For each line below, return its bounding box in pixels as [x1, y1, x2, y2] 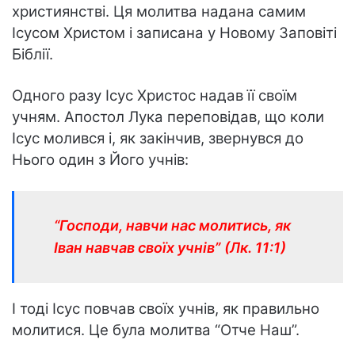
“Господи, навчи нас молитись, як [54, 216, 291, 234]
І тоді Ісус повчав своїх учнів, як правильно [12, 299, 319, 318]
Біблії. [12, 44, 53, 63]
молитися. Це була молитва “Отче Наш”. [12, 320, 300, 339]
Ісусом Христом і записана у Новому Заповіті [12, 23, 337, 42]
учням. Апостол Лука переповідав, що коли [12, 107, 324, 126]
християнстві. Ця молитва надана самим [12, 2, 306, 21]
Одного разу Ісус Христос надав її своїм [12, 86, 297, 105]
